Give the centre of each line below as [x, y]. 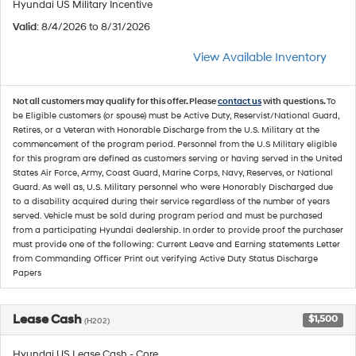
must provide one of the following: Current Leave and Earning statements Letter [176, 244]
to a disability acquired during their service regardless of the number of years [171, 201]
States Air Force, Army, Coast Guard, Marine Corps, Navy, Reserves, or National [173, 172]
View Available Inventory [260, 57]
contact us [240, 101]
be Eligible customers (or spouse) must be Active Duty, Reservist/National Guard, [176, 115]
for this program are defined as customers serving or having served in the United [178, 158]
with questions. [294, 101]
